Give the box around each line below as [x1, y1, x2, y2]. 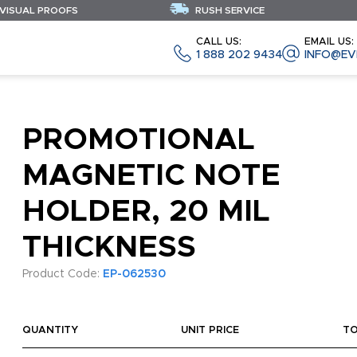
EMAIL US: [304, 36, 354, 47]
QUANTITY [22, 325, 78, 335]
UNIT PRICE [181, 325, 240, 335]
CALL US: [196, 36, 241, 47]
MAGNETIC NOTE [22, 161, 280, 191]
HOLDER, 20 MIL [22, 197, 270, 227]
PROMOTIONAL [22, 125, 255, 155]
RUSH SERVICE [193, 6, 265, 15]
